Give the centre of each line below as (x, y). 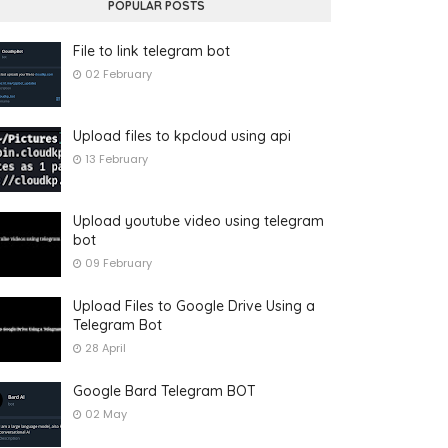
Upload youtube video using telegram (198, 220)
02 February (118, 73)
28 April (105, 347)
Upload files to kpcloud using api (182, 135)
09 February (118, 262)
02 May (106, 413)
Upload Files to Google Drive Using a (194, 305)
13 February (116, 158)
